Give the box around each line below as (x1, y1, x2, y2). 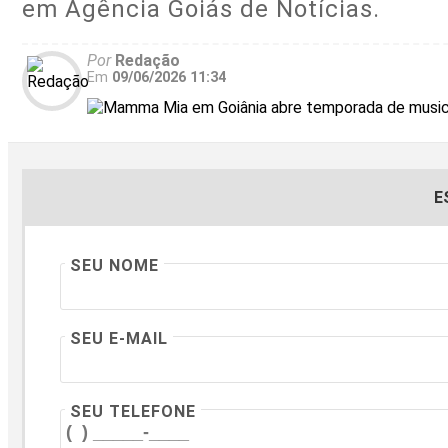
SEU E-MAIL (70, 328, 168, 348)
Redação (111, 50, 180, 70)
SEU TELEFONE (70, 401, 196, 421)
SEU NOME (70, 255, 159, 275)
